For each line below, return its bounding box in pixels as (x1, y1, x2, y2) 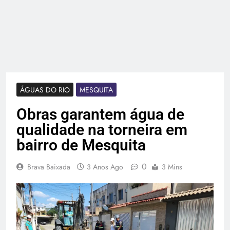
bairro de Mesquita (16, 136, 149, 155)
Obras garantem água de (16, 105, 184, 124)
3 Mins (162, 162, 182, 172)
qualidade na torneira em (16, 121, 187, 139)
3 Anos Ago (87, 162, 123, 172)
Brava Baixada (27, 162, 70, 172)
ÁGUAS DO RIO (20, 85, 70, 95)
